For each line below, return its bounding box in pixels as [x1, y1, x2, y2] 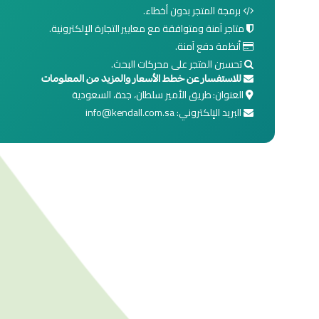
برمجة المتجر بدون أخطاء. [143, 1, 244, 20]
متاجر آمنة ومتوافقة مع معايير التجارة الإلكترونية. [49, 19, 247, 38]
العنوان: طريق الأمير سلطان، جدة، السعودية [72, 85, 246, 104]
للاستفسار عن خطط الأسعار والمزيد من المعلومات [41, 72, 244, 88]
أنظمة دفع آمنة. [174, 37, 244, 56]
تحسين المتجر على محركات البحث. [111, 55, 245, 73]
